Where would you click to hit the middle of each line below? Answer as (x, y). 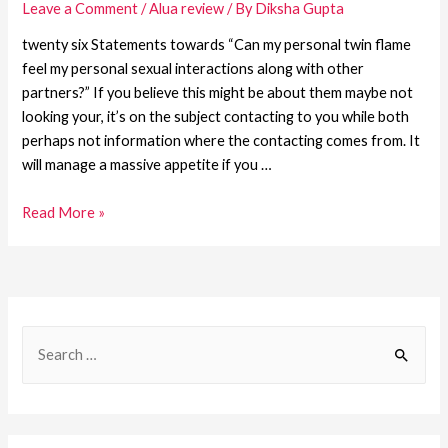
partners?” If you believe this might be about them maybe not (218, 93)
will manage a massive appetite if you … (147, 165)
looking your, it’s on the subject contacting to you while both (216, 117)
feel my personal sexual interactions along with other (193, 69)
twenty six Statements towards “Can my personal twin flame (217, 45)
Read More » (64, 212)
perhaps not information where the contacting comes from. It (221, 141)
